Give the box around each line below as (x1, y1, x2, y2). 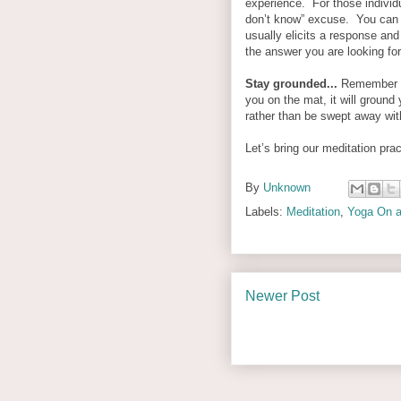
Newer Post (245, 287, 320, 303)
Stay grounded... (245, 76, 341, 90)
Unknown (263, 180, 311, 194)
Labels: (245, 204, 286, 218)
